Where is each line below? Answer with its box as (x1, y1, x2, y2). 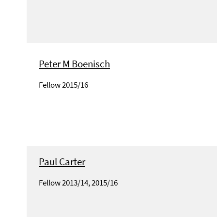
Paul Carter (39, 155, 85, 169)
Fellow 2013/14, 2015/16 (39, 177, 118, 188)
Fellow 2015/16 (39, 79, 88, 90)
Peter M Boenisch (39, 57, 110, 70)
